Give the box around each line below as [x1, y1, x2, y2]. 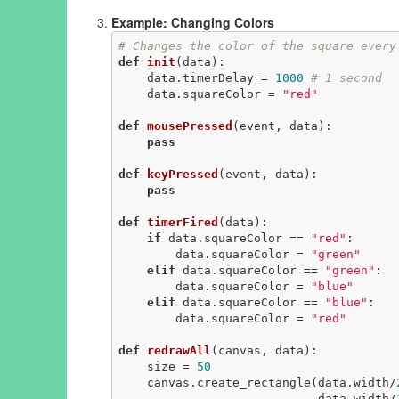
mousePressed [146, 118, 232, 133]
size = [146, 359, 197, 373]
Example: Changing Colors [111, 13, 274, 32]
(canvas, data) [210, 343, 311, 357]
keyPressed [146, 167, 218, 181]
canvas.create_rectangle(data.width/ [146, 375, 396, 389]
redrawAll [146, 343, 211, 357]
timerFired [146, 215, 218, 229]
